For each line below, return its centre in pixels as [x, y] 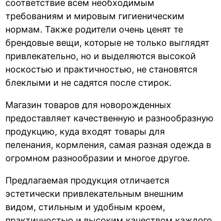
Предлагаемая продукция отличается [88, 180]
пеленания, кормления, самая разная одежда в [109, 145]
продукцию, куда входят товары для [85, 131]
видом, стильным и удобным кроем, [86, 207]
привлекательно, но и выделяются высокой [101, 56]
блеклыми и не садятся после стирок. [89, 82]
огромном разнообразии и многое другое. [98, 158]
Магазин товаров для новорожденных [89, 105]
